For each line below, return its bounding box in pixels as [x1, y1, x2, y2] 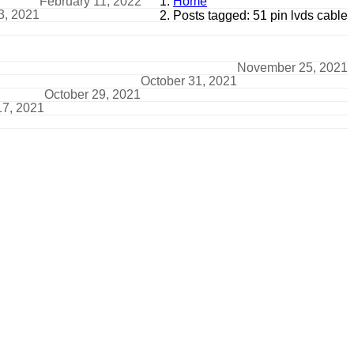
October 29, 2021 [44, 87, 141, 101]
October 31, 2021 [141, 73, 237, 88]
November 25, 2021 [237, 60, 348, 74]
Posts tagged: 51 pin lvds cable [173, 8, 348, 22]
